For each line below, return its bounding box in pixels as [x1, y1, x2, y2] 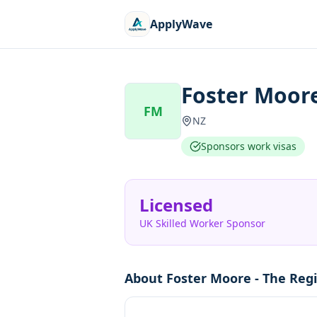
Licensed [139, 193, 213, 217]
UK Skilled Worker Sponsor [139, 217, 265, 230]
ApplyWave [150, 16, 212, 32]
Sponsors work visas [201, 139, 296, 153]
